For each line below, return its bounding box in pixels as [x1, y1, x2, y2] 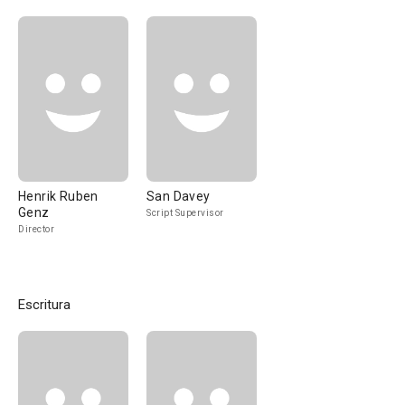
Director [18, 224, 54, 234]
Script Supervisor [146, 208, 224, 218]
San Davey [146, 189, 211, 203]
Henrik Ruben [18, 189, 99, 203]
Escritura [18, 297, 71, 313]
